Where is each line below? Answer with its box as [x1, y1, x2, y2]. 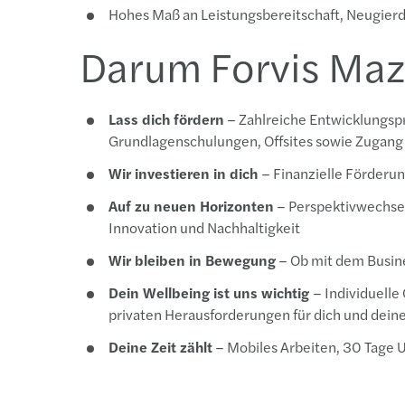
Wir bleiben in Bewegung [108, 250, 276, 270]
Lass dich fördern [108, 108, 224, 129]
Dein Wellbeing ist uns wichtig [108, 282, 313, 303]
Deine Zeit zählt [108, 336, 212, 357]
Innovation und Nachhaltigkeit [108, 217, 300, 238]
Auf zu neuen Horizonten [108, 195, 274, 216]
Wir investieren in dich [108, 163, 261, 184]
